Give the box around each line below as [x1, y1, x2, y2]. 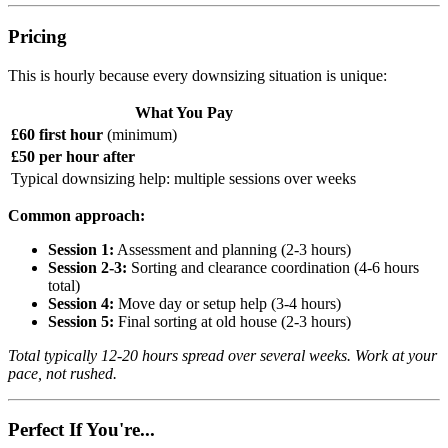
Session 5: [48, 312, 114, 330]
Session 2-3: [48, 258, 127, 276]
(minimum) [103, 125, 177, 143]
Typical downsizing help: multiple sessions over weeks [11, 169, 356, 187]
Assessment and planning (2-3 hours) [114, 240, 351, 258]
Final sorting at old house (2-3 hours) [114, 312, 351, 330]
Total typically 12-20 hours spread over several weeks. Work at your [8, 346, 437, 364]
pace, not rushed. [8, 364, 117, 382]
